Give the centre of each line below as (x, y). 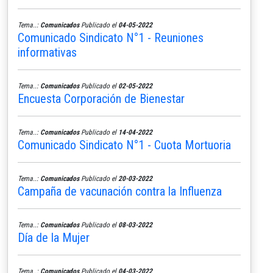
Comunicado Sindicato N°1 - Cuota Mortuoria (124, 145)
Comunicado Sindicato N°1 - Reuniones (111, 37)
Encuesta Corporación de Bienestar (101, 98)
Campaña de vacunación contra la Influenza (120, 191)
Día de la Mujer (54, 237)
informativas (47, 52)
